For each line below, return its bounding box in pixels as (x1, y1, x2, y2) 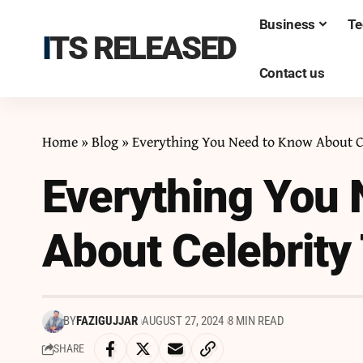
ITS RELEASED (49, 29, 236, 67)
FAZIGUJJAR (76, 314, 139, 329)
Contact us (258, 64, 325, 81)
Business (258, 15, 315, 32)
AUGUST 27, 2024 (141, 314, 224, 329)
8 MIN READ (227, 314, 284, 329)
